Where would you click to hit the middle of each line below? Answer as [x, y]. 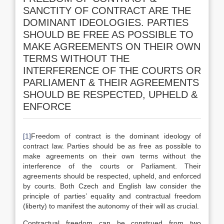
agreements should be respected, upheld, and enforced [112, 176]
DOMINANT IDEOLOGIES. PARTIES [106, 22]
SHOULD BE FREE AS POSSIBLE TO [108, 34]
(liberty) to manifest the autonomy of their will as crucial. [111, 206]
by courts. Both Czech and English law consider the [112, 186]
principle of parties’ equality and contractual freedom [112, 196]
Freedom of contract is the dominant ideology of [116, 136]
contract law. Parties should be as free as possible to [112, 146]
